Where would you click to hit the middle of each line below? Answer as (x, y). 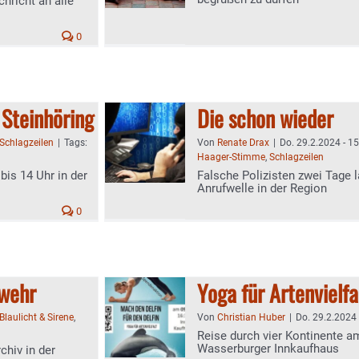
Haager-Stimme (231, 157)
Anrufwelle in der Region (262, 188)
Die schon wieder (265, 118)
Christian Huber (251, 317)
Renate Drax (243, 143)
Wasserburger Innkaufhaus (268, 349)
